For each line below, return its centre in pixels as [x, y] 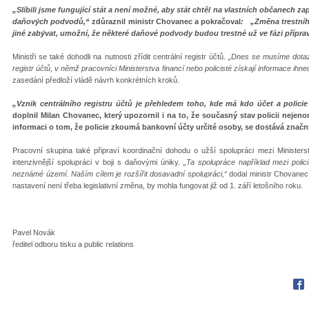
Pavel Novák [34, 232]
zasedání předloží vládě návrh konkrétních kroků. [96, 80]
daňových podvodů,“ [51, 21]
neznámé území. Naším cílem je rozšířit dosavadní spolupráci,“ [121, 173]
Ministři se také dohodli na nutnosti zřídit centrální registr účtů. [120, 56]
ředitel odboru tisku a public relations [73, 244]
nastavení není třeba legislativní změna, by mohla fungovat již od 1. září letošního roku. [158, 185]
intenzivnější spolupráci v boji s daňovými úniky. [98, 162]
